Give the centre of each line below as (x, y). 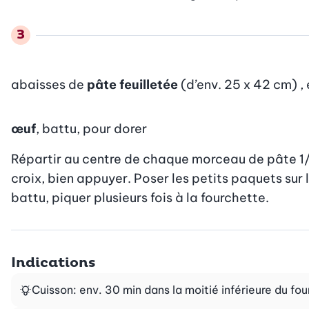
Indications (53, 262)
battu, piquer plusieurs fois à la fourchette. (140, 197)
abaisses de (49, 84)
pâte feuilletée (132, 84)
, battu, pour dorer (91, 128)
